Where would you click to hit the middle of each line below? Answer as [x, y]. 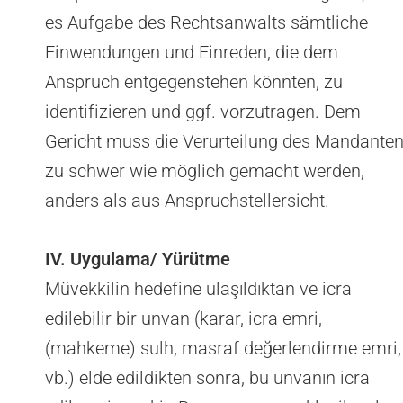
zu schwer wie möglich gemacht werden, [205, 171]
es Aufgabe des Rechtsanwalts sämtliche [206, 23]
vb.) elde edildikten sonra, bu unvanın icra [207, 378]
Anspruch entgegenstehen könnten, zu [194, 82]
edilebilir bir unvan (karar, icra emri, [184, 319]
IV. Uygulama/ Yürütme [138, 260]
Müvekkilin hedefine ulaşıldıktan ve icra [198, 289]
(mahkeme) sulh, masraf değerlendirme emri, [223, 349]
